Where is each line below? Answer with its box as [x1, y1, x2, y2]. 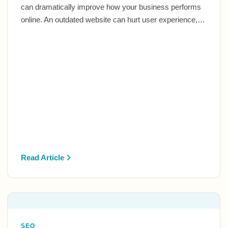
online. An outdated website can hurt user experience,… [20, 15, 205, 24]
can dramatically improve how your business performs [20, 3, 201, 12]
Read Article [20, 153, 66, 162]
